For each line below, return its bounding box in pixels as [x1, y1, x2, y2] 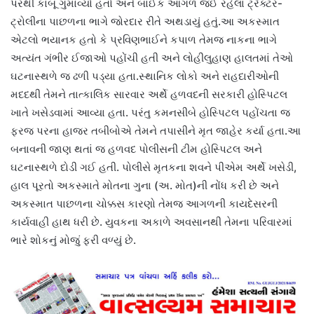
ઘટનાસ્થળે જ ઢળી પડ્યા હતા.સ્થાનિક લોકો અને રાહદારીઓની [11, 69, 279, 83]
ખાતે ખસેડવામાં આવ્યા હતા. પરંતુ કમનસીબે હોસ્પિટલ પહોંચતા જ [11, 105, 290, 119]
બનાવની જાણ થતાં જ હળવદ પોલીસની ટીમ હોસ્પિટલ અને [11, 142, 262, 156]
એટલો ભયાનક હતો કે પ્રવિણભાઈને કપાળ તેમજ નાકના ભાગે [11, 32, 277, 46]
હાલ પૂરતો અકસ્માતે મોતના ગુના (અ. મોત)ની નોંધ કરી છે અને [11, 178, 279, 192]
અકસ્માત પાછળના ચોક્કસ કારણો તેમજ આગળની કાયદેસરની [11, 196, 278, 210]
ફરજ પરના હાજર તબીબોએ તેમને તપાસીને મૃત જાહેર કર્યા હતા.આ [11, 123, 301, 137]
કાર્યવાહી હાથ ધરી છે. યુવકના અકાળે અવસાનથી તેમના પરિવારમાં [11, 214, 292, 228]
